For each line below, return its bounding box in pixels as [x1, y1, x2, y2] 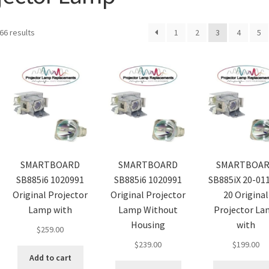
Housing [131, 219, 166, 231]
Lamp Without [118, 204, 178, 216]
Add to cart [29, 252, 71, 263]
